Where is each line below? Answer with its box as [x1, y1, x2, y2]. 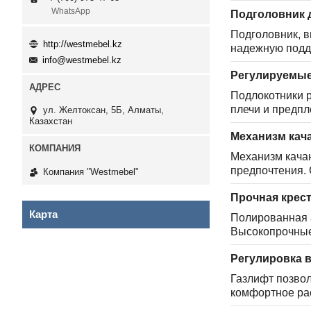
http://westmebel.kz [43, 38, 122, 49]
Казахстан [29, 116, 72, 127]
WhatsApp [51, 6, 90, 17]
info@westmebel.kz [42, 55, 121, 66]
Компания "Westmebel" [43, 166, 139, 177]
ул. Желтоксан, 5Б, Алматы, [43, 105, 164, 116]
